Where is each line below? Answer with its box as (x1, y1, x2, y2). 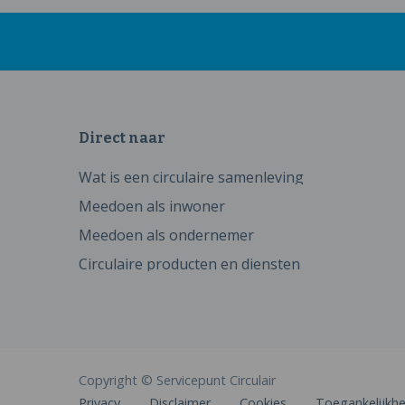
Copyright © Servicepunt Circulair (79, 371, 276, 389)
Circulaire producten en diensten (79, 254, 300, 274)
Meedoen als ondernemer (79, 225, 254, 245)
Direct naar (79, 129, 165, 146)
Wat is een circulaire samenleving (79, 167, 304, 187)
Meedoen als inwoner (79, 196, 225, 216)
